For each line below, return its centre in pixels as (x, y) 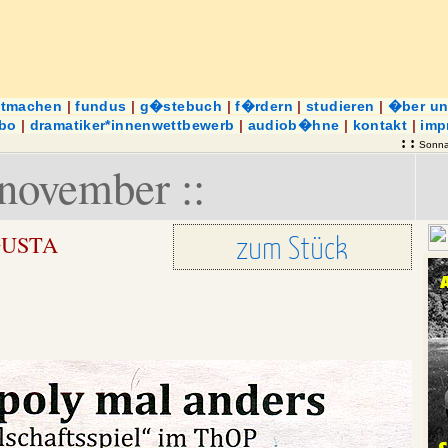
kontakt (380, 125)
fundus (101, 106)
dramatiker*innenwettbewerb (132, 125)
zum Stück (292, 247)
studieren (340, 106)
